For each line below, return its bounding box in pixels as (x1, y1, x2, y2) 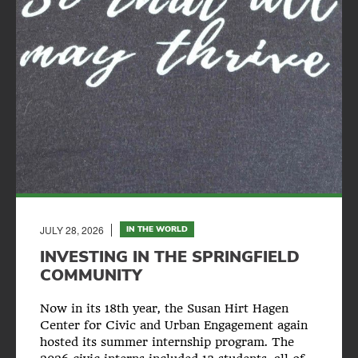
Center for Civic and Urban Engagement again (40, 317, 308, 332)
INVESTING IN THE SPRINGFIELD (40, 245, 300, 268)
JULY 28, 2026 (40, 222, 104, 237)
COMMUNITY (40, 264, 142, 286)
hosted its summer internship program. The (40, 334, 294, 349)
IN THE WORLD (126, 223, 188, 235)
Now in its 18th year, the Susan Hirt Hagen (40, 300, 288, 316)
